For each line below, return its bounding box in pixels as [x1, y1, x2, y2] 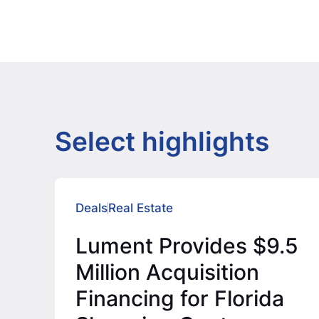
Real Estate [108, 201, 174, 216]
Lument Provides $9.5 [75, 232, 299, 258]
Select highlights [54, 125, 269, 157]
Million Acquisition [75, 258, 260, 285]
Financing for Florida [75, 285, 285, 311]
